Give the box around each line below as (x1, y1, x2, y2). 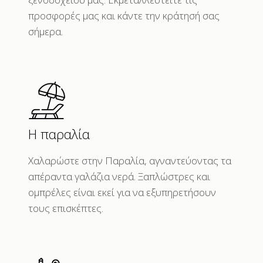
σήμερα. (28, 24, 63, 38)
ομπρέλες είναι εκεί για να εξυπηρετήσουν (28, 185, 216, 199)
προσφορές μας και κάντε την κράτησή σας (28, 8, 220, 22)
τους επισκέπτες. (28, 201, 103, 215)
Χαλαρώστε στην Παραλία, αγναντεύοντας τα (28, 153, 231, 167)
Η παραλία (28, 124, 90, 143)
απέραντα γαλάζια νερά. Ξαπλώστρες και (28, 169, 210, 183)
